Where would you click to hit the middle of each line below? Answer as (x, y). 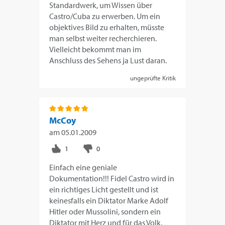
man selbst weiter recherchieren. (103, 38)
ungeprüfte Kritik (153, 78)
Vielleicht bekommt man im (95, 49)
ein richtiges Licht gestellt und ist (104, 190)
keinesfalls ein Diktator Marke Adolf (109, 201)
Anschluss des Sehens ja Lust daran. (108, 61)
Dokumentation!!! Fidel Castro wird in (112, 179)
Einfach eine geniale (83, 167)
